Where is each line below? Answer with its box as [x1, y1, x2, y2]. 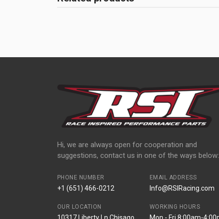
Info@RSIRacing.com [149, 184, 215, 192]
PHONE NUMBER [57, 174, 105, 181]
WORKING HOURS [149, 203, 200, 210]
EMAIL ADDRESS [149, 174, 197, 181]
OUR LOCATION [57, 203, 102, 210]
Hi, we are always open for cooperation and [57, 140, 197, 149]
